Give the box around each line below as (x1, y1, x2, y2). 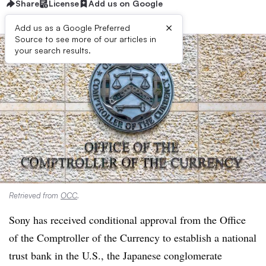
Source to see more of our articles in (15, 34, 156, 44)
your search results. (15, 45, 91, 55)
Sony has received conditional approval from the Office (9, 213, 246, 227)
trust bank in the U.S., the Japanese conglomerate (9, 248, 222, 262)
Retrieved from (9, 191, 61, 200)
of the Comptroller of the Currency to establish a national (9, 230, 256, 245)
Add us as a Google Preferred (15, 23, 130, 33)
